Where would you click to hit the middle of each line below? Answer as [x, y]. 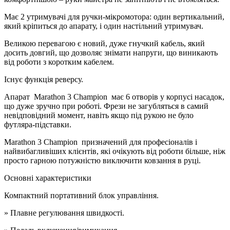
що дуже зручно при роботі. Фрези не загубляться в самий [106, 106]
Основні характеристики [48, 178]
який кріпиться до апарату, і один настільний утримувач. [104, 26]
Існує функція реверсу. [44, 79]
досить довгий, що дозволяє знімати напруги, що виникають [111, 53]
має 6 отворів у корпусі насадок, [166, 97]
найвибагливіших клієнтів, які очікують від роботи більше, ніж [115, 151]
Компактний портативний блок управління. [81, 195]
